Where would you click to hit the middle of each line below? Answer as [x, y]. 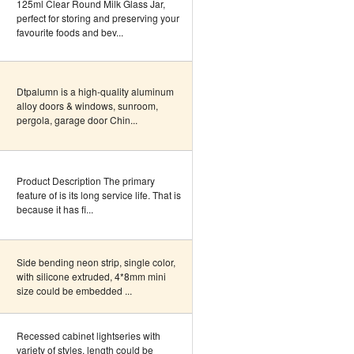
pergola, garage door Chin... [77, 120]
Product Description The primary [86, 181]
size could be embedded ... [74, 290]
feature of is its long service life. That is [99, 195]
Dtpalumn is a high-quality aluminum [95, 91]
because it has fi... [55, 209]
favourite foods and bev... [70, 32]
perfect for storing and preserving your [98, 18]
